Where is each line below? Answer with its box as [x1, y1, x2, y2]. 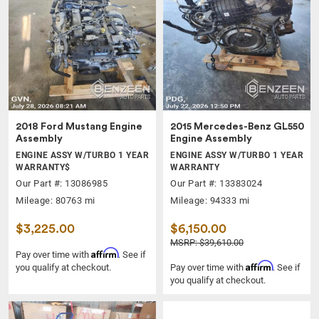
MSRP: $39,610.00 [170, 237, 244, 249]
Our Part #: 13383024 [170, 178, 262, 189]
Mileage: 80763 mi [16, 195, 95, 206]
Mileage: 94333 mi [170, 195, 250, 206]
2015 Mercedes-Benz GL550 [170, 122, 304, 132]
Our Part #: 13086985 [16, 178, 108, 189]
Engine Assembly [170, 134, 252, 145]
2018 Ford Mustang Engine [16, 122, 142, 132]
